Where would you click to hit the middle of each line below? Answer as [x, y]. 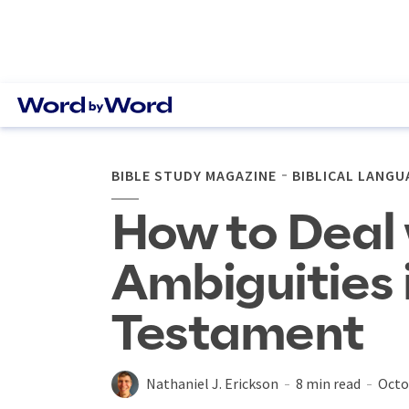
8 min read [328, 383]
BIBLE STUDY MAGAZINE [194, 175]
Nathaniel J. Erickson [212, 383]
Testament [238, 335]
